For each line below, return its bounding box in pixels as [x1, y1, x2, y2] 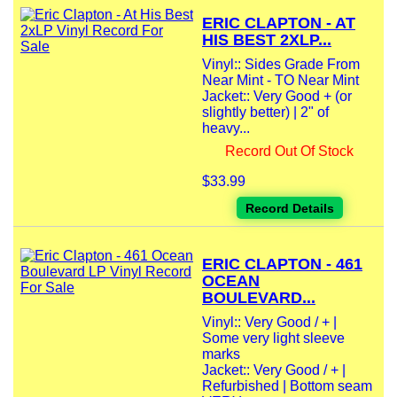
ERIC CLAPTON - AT [202, 14, 355, 33]
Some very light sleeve [202, 331, 345, 346]
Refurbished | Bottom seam [202, 378, 372, 394]
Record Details [245, 201, 334, 216]
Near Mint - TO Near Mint [202, 73, 359, 89]
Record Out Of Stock [225, 144, 354, 160]
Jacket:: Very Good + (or [202, 89, 352, 105]
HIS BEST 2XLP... [202, 31, 331, 50]
